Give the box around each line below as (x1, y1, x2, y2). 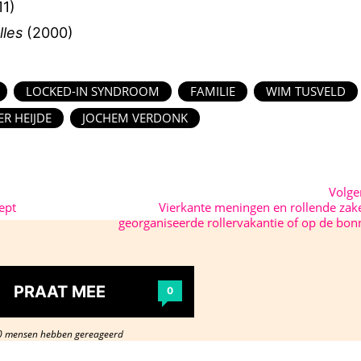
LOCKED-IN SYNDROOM (25, 83, 160, 99)
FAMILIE (189, 83, 235, 99)
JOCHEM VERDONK (82, 110, 188, 126)
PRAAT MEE (14, 282, 106, 301)
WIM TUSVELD (265, 83, 346, 99)
